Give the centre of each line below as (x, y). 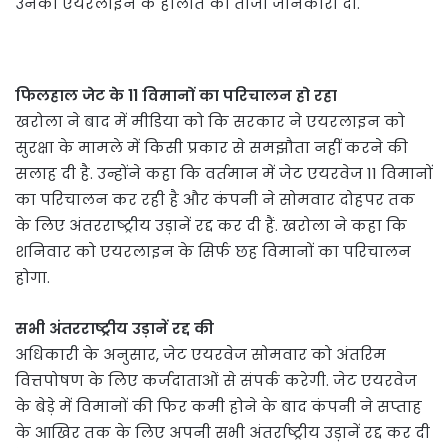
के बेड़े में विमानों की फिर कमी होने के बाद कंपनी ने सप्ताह (218, 407)
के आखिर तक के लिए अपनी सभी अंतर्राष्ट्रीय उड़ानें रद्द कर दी (222, 433)
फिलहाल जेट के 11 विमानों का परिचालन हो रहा (176, 96)
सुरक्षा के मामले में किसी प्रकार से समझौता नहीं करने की (211, 148)
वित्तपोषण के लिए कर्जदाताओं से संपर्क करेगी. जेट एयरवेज (216, 381)
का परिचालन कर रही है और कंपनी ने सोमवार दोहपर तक (215, 200)
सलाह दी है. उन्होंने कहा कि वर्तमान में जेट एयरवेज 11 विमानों (224, 174)
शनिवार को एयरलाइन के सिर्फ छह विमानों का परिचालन (213, 252)
